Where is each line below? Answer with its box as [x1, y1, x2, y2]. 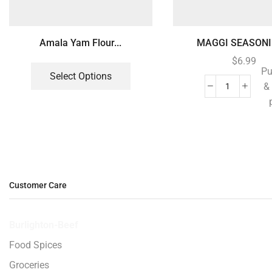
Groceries [9, 259, 49, 271]
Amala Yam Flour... [39, 37, 122, 49]
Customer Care [9, 180, 67, 191]
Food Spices [9, 239, 62, 251]
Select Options [49, 70, 112, 82]
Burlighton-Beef [9, 219, 78, 231]
